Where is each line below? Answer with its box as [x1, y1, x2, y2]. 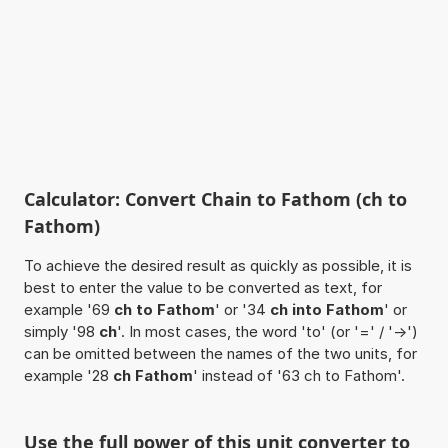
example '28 [23, 365, 113, 385]
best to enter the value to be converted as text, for [23, 277, 382, 297]
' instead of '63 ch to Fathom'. [192, 365, 405, 385]
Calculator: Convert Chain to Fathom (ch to [23, 186, 407, 211]
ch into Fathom [269, 299, 384, 319]
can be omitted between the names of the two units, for [23, 343, 417, 363]
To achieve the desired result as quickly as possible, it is [23, 255, 412, 275]
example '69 [23, 299, 114, 319]
